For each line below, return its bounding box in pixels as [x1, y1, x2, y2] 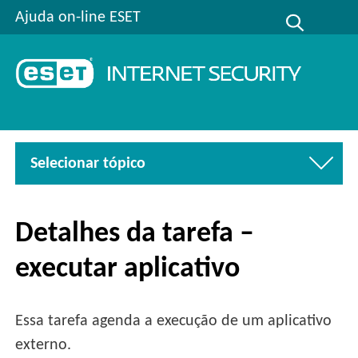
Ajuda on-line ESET [15, 9, 141, 26]
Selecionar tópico [30, 155, 146, 172]
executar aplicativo [15, 254, 241, 284]
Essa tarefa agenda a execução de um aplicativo [15, 313, 332, 330]
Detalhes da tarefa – [15, 219, 255, 249]
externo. [15, 337, 72, 354]
